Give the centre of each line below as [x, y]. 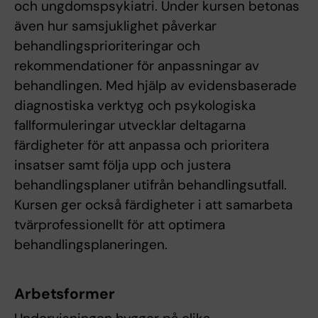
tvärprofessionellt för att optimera [120, 225]
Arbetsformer [65, 294]
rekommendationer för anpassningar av [137, 66]
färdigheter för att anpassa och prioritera [142, 146]
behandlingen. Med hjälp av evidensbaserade [155, 86]
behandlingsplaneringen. [91, 245]
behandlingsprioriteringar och [107, 46]
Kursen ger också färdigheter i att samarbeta [153, 205]
